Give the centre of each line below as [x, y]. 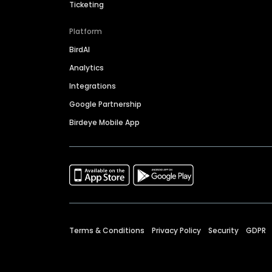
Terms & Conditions [107, 231]
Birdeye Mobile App [104, 123]
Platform [86, 32]
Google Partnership [105, 104]
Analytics [87, 68]
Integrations [93, 86]
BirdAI [80, 50]
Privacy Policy [176, 231]
